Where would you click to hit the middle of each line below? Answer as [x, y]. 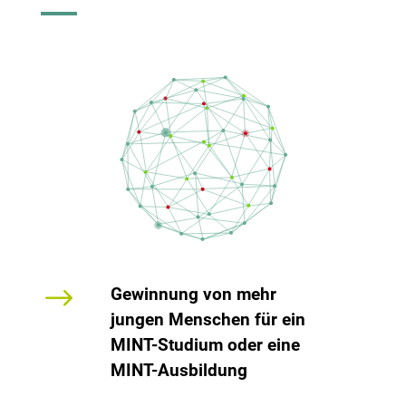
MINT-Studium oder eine [205, 344]
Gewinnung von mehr [193, 294]
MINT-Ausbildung [179, 370]
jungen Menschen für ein [208, 319]
